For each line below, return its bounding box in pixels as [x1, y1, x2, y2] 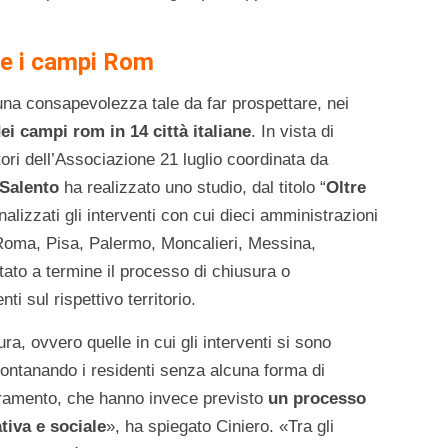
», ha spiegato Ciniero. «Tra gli [106, 417, 334, 437]
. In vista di [251, 122, 334, 142]
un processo [268, 389, 366, 409]
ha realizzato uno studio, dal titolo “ [59, 178, 326, 198]
